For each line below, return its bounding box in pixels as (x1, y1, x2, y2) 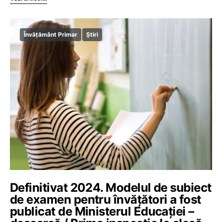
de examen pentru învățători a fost (10, 192, 201, 207)
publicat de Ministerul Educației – (10, 204, 194, 219)
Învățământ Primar (24, 31, 77, 38)
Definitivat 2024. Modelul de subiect (10, 180, 212, 195)
